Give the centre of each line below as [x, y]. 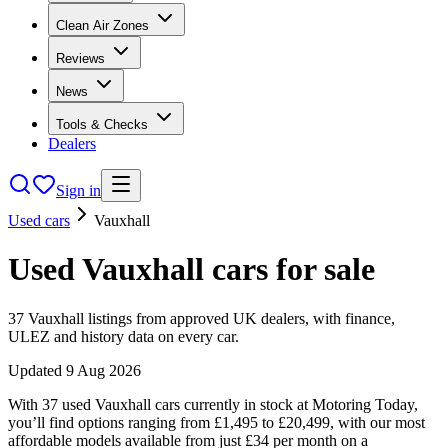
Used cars [39, 220]
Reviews [80, 58]
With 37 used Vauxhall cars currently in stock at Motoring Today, [213, 404]
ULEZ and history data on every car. [123, 336]
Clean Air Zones [102, 25]
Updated [37, 370]
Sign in [78, 190]
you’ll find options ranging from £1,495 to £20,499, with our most [216, 422]
